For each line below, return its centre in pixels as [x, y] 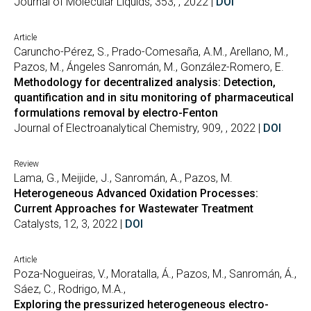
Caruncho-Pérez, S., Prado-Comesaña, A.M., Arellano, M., [151, 52]
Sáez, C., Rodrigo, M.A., [70, 289]
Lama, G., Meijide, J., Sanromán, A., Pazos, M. [123, 178]
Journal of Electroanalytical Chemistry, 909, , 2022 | [138, 128]
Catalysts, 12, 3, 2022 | [69, 224]
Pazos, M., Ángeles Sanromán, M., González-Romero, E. [149, 67]
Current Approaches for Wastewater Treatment [134, 209]
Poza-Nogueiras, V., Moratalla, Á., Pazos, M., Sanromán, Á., [155, 274]
